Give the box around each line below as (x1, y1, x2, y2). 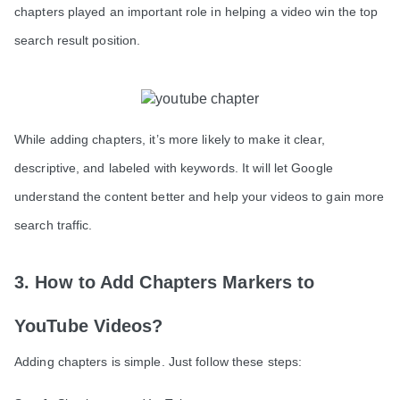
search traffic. (14, 218, 96, 233)
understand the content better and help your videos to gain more (14, 189, 385, 204)
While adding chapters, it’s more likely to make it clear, (14, 132, 325, 147)
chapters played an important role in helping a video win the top (14, 4, 379, 20)
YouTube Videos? (14, 316, 163, 337)
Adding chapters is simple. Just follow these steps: (14, 354, 303, 370)
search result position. (14, 33, 145, 48)
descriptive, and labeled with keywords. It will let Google (14, 161, 333, 176)
